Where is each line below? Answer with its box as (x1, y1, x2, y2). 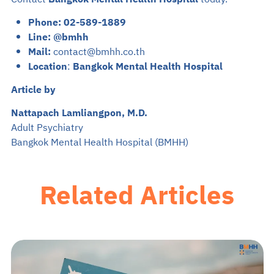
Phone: (28, 14, 61, 31)
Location (28, 58, 67, 75)
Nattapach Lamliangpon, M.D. (10, 105, 147, 121)
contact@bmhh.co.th (53, 43, 145, 60)
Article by (10, 81, 56, 98)
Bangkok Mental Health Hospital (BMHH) (10, 134, 188, 150)
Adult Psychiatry (10, 119, 83, 136)
